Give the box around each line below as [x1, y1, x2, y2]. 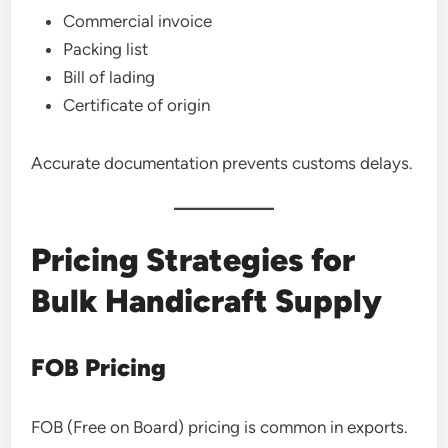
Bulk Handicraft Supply [31, 282, 383, 320]
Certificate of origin [63, 95, 211, 115]
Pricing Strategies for [31, 241, 356, 279]
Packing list [63, 39, 149, 59]
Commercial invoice [63, 11, 213, 31]
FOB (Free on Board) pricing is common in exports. [31, 417, 409, 437]
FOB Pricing [31, 353, 167, 382]
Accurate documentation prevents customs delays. [31, 153, 414, 173]
